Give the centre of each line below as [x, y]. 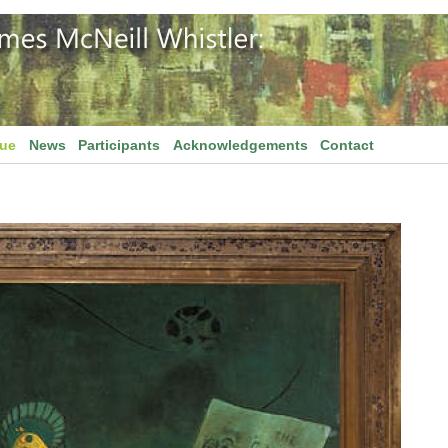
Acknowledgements [240, 145]
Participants [119, 145]
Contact [347, 145]
